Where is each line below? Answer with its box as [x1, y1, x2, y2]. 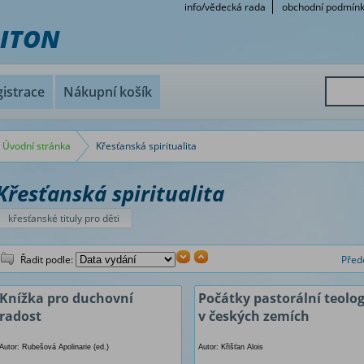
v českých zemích [198, 307, 310, 325]
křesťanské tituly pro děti [8, 211, 119, 225]
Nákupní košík [63, 83, 152, 101]
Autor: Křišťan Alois [198, 343, 263, 351]
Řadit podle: [20, 253, 76, 266]
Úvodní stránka [2, 139, 71, 153]
